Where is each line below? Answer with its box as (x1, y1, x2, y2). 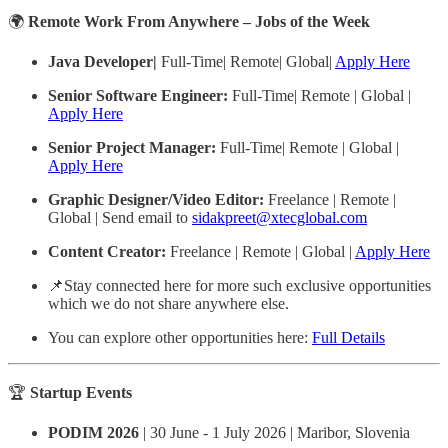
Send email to (102, 208, 192, 226)
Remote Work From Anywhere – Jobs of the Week (28, 12, 370, 30)
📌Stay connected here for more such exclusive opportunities (48, 276, 431, 294)
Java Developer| (48, 52, 161, 70)
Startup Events (30, 383, 132, 401)
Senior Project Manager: (48, 138, 216, 156)
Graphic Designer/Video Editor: (48, 190, 268, 208)
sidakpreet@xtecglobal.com (192, 208, 367, 226)
